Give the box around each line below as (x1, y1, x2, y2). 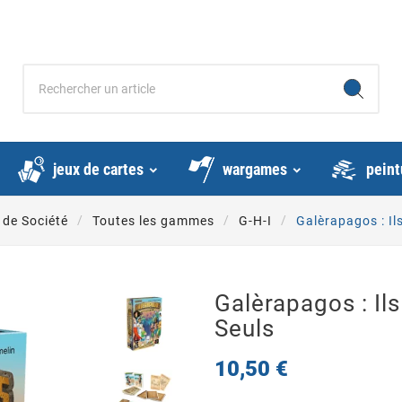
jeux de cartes (53, 160, 144, 179)
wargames (223, 160, 287, 179)
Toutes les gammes (92, 214, 214, 229)
